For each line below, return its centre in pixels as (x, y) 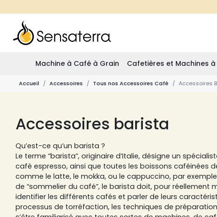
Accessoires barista (92, 124)
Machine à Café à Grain (77, 63)
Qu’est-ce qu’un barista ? (61, 146)
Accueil (29, 83)
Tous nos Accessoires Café (131, 83)
